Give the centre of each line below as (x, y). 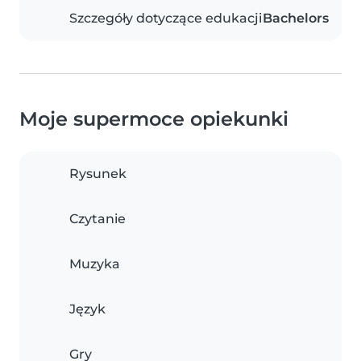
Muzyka (95, 264)
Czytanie (98, 219)
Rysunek (98, 174)
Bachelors (296, 19)
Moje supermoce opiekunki (154, 119)
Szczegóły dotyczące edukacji (166, 19)
